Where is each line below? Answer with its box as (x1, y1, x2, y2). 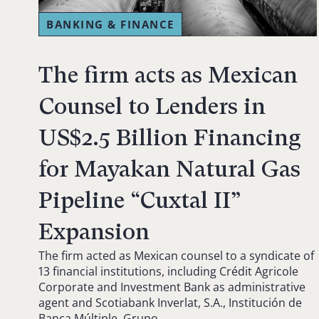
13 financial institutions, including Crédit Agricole (38, 263, 298, 279)
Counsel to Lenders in (38, 93, 266, 120)
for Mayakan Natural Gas (38, 155, 300, 182)
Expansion (38, 218, 150, 245)
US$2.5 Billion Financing (38, 124, 301, 151)
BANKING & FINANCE (46, 16, 174, 31)
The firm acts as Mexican (38, 61, 298, 88)
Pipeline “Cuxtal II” (38, 187, 241, 214)
